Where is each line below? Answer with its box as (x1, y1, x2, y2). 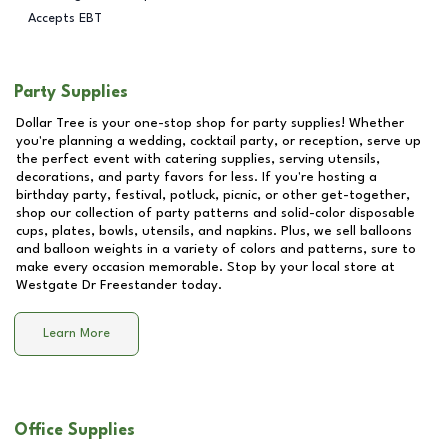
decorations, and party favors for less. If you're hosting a (16, 170, 377, 184)
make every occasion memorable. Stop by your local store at (16, 260, 395, 274)
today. (177, 278, 222, 292)
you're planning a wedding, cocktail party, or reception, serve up (16, 134, 421, 148)
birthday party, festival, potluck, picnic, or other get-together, (16, 188, 410, 202)
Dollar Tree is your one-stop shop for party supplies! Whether (16, 116, 404, 130)
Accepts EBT (28, 11, 102, 25)
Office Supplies (14, 422, 135, 439)
